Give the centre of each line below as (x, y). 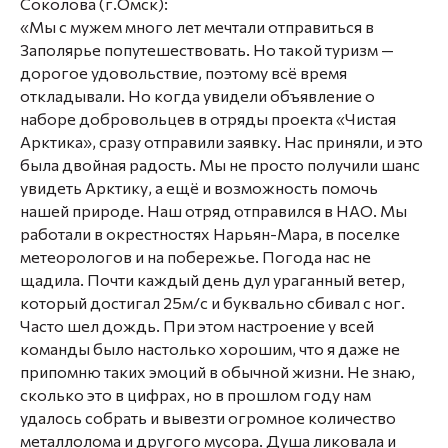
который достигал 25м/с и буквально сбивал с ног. (212, 302)
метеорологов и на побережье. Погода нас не (195, 256)
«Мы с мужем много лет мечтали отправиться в (197, 26)
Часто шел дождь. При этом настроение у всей (197, 325)
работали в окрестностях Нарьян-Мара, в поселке (210, 233)
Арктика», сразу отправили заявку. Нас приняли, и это (221, 141)
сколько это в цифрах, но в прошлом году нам (195, 394)
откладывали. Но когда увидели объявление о (197, 95)
